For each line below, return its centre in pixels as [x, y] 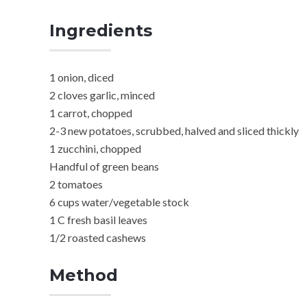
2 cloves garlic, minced [102, 95]
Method [84, 275]
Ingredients [101, 30]
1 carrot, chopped [91, 112]
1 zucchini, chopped [95, 148]
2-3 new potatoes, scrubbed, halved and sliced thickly [174, 130]
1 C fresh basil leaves [98, 219]
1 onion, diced [82, 77]
